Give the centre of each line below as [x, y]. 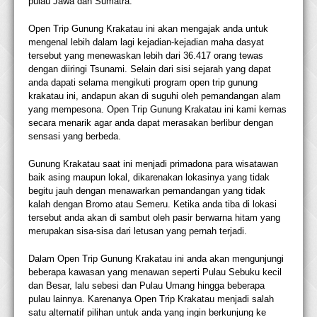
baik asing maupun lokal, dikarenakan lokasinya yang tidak [149, 178]
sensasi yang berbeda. [75, 137]
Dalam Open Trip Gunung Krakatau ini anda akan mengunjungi [156, 259]
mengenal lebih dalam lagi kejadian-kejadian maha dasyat [146, 42]
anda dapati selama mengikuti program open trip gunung [143, 83]
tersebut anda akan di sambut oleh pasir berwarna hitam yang [154, 218]
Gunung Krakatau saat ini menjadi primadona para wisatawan [153, 164]
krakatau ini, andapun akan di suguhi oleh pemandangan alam [155, 96]
